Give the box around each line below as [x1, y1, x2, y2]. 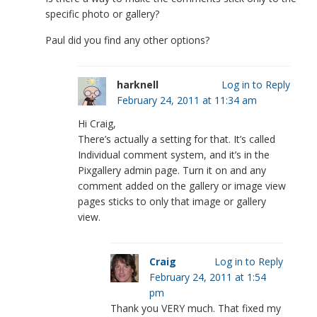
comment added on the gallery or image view [77, 178, 286, 192]
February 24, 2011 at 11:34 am [116, 93, 257, 107]
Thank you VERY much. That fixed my [110, 301, 281, 315]
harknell [116, 77, 158, 91]
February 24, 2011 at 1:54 [149, 270, 266, 284]
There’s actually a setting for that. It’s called [77, 132, 275, 146]
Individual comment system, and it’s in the [77, 147, 270, 161]
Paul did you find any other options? [45, 33, 209, 47]
